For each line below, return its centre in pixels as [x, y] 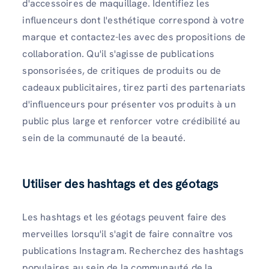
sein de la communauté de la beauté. [104, 138]
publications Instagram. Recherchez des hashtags [133, 251]
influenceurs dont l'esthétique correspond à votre [134, 20]
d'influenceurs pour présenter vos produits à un [129, 104]
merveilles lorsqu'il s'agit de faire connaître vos [128, 234]
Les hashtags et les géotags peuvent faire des [125, 217]
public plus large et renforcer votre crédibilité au [131, 121]
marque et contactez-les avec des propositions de [134, 37]
